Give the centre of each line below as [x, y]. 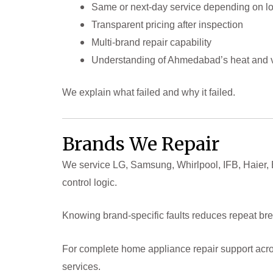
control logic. [90, 182]
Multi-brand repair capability [151, 42]
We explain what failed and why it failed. [149, 92]
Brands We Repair [141, 144]
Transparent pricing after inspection [167, 24]
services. [81, 266]
